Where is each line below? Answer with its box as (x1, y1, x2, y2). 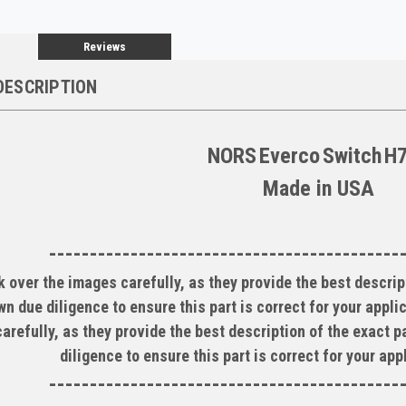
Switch (322, 143, 382, 169)
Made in (262, 176, 337, 202)
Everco (258, 143, 320, 169)
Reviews (82, 40, 126, 54)
